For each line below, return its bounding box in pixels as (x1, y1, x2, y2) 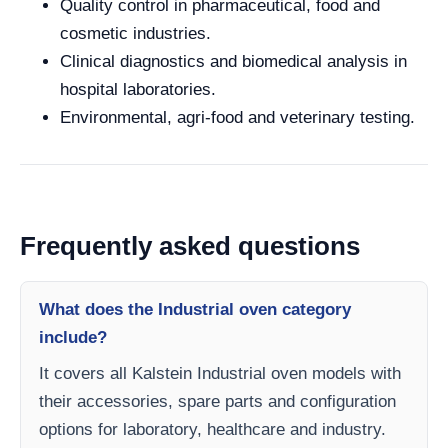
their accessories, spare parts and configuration (39, 392, 396, 411)
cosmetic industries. (60, 24, 211, 43)
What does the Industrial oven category (39, 300, 351, 319)
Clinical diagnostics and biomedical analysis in (60, 52, 407, 71)
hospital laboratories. (60, 80, 216, 99)
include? (39, 328, 107, 347)
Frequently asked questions (20, 231, 360, 261)
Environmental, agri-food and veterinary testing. (60, 108, 415, 127)
